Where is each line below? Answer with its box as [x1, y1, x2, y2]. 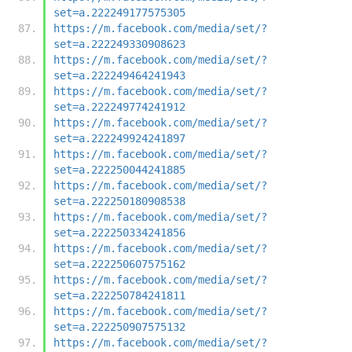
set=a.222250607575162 [53, 257, 185, 270]
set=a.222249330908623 [53, 37, 185, 50]
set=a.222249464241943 [53, 68, 185, 82]
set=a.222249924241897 [53, 131, 185, 145]
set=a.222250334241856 [53, 225, 185, 239]
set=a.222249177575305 [53, 5, 185, 19]
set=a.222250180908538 [53, 194, 185, 207]
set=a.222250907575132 [53, 320, 185, 333]
